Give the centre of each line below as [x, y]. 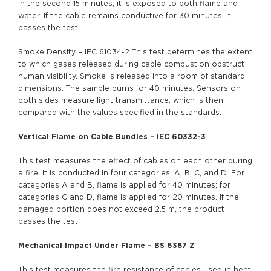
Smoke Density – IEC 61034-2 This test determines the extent [135, 52]
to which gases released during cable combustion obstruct [131, 64]
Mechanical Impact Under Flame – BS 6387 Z [106, 245]
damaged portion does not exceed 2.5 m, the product [121, 209]
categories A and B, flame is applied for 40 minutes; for [124, 185]
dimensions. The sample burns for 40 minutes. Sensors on [129, 88]
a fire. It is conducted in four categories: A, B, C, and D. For [131, 173]
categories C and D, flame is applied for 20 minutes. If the [129, 197]
